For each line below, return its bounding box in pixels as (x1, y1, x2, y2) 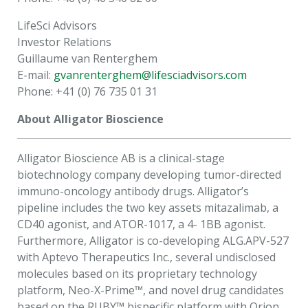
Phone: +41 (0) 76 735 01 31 (17, 84, 157, 99)
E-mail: (17, 67, 54, 82)
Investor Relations (17, 34, 111, 49)
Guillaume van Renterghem (17, 51, 157, 66)
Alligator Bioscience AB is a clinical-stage (17, 151, 225, 166)
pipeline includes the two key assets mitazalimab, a (17, 200, 278, 215)
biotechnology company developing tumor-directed (17, 167, 281, 182)
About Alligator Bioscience (17, 111, 164, 126)
